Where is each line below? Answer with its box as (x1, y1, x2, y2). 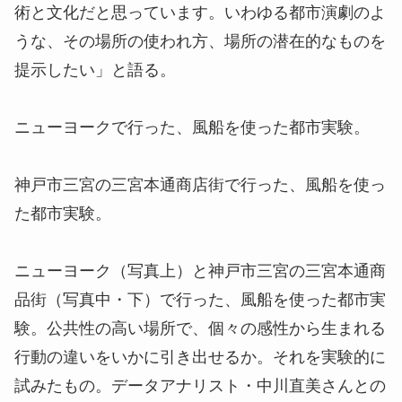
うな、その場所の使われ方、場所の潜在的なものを (14, 32, 386, 51)
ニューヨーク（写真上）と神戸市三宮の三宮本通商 (14, 262, 386, 281)
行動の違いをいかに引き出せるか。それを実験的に (14, 348, 386, 367)
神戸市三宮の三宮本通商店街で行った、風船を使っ (14, 176, 386, 195)
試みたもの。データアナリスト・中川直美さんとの (14, 377, 386, 396)
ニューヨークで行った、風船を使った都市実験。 (14, 118, 370, 137)
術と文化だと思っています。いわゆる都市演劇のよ (14, 4, 386, 22)
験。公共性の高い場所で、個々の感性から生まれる (14, 319, 386, 338)
